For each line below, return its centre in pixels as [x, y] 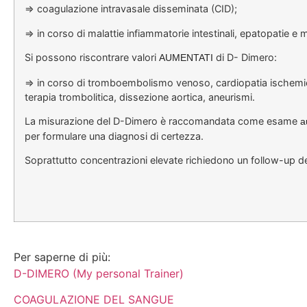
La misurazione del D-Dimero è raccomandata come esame [162, 121]
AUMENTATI [186, 58]
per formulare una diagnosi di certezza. [114, 136]
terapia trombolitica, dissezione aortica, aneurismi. [140, 97]
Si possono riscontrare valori [92, 58]
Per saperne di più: [62, 257]
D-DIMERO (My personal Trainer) [99, 273]
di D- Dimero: [245, 58]
